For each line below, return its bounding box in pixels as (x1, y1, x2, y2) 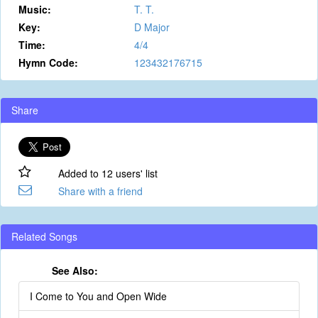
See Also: (51, 263, 98, 278)
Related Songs (11, 229, 77, 243)
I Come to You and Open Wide (30, 289, 167, 303)
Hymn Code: (18, 55, 78, 70)
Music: (18, 2, 51, 16)
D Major (133, 20, 170, 34)
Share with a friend (57, 184, 143, 198)
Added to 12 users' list (57, 166, 158, 180)
